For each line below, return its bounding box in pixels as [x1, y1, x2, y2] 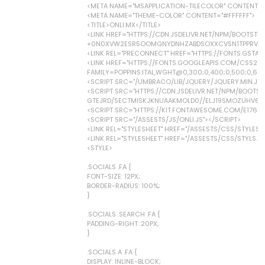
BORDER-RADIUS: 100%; [87, 181, 160, 190]
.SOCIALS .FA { [87, 162, 131, 172]
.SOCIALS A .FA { [87, 247, 137, 257]
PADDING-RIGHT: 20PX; [87, 219, 159, 228]
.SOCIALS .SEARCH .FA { [87, 209, 160, 219]
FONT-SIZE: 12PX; [87, 172, 140, 181]
